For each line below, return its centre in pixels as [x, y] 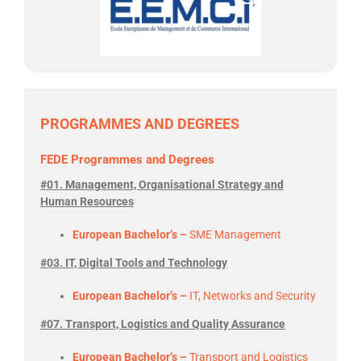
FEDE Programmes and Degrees [127, 160]
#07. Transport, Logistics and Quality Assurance [163, 324]
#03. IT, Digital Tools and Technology [134, 263]
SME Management [235, 235]
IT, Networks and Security [253, 296]
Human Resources [87, 202]
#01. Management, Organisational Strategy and [162, 185]
